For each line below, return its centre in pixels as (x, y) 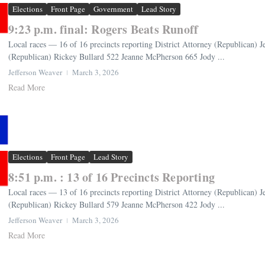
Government (113, 9)
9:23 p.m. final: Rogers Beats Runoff (104, 29)
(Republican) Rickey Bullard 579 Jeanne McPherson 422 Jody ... (117, 204)
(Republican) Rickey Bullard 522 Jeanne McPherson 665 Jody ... (117, 56)
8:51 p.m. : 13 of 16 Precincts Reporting (112, 177)
